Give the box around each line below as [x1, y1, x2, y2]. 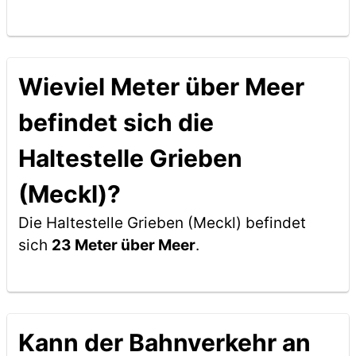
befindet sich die [17, 108, 214, 137]
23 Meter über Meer [51, 236, 195, 254]
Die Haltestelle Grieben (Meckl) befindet [17, 214, 306, 232]
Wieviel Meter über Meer [17, 72, 304, 101]
